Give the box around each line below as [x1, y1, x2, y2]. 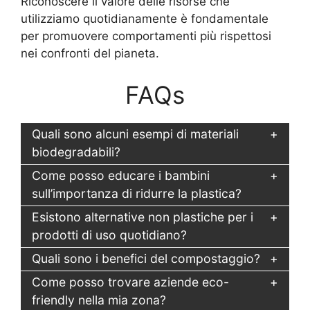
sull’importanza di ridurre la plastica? [32, 186, 241, 201]
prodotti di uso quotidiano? [32, 228, 187, 243]
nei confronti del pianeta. [21, 46, 159, 61]
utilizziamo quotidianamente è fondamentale [21, 12, 268, 26]
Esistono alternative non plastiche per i [32, 210, 253, 225]
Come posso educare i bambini [32, 168, 210, 183]
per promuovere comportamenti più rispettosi [21, 29, 271, 44]
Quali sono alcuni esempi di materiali [32, 127, 239, 142]
